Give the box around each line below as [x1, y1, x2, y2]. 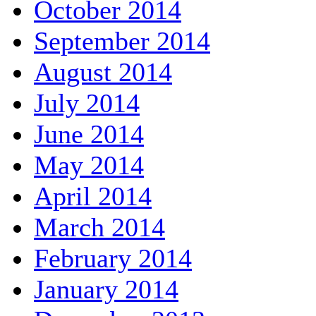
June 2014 [34, 119, 144, 150]
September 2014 [34, 26, 210, 56]
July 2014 [34, 88, 140, 119]
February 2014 [34, 243, 192, 274]
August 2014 [34, 57, 172, 87]
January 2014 [34, 274, 178, 305]
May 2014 [34, 150, 144, 181]
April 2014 [34, 181, 152, 212]
